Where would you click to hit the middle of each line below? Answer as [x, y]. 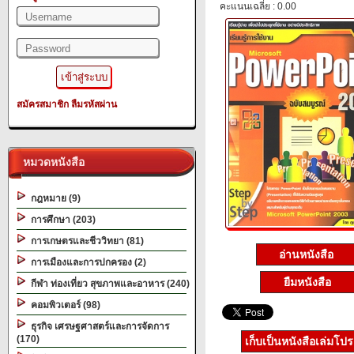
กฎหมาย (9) [53, 198]
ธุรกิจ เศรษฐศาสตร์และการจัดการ [98, 326]
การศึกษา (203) [61, 220]
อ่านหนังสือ [307, 255]
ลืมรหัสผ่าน [94, 104]
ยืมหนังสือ [307, 282]
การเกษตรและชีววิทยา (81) [85, 241]
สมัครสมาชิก [43, 104]
